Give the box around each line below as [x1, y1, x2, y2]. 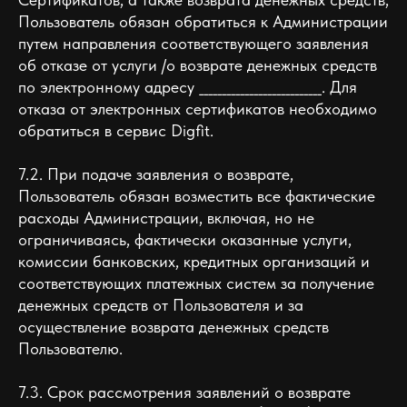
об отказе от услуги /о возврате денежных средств [18, 55, 377, 74]
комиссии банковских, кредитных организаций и [18, 252, 370, 271]
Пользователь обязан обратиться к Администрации [18, 12, 388, 31]
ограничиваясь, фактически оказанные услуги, [18, 230, 352, 249]
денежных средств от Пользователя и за [18, 295, 303, 314]
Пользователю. [18, 339, 123, 358]
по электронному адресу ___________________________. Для [18, 77, 357, 96]
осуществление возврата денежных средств [18, 317, 329, 336]
